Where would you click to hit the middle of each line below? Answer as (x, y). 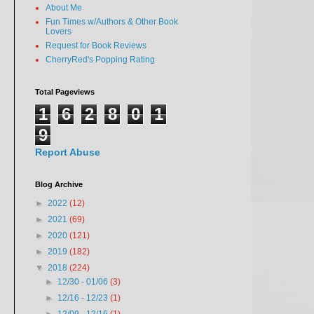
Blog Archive (59, 184)
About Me (64, 8)
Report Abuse (68, 152)
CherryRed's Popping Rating (100, 60)
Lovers (59, 32)
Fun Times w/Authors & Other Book (112, 22)
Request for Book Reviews (96, 46)
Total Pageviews (65, 92)
